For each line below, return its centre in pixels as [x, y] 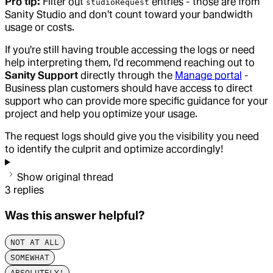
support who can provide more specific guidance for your [136, 101]
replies [29, 190]
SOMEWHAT [30, 257]
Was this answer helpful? [75, 216]
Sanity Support [41, 76]
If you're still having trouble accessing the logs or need [130, 50]
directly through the [126, 76]
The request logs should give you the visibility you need [132, 136]
